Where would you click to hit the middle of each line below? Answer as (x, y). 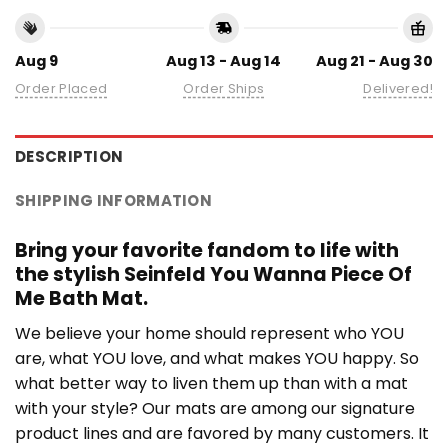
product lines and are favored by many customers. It (222, 433)
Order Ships (224, 88)
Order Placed (61, 88)
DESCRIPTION (69, 156)
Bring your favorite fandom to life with (207, 250)
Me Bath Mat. (81, 298)
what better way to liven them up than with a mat (211, 383)
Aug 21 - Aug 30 (374, 60)
